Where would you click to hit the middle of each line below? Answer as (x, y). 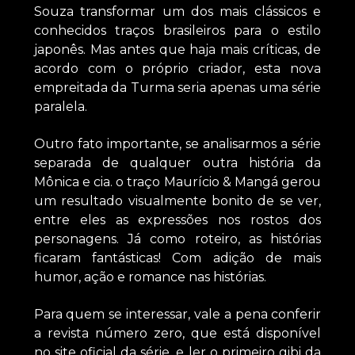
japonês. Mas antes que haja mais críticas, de (177, 49)
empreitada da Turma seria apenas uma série (177, 87)
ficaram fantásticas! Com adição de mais (177, 258)
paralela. (60, 106)
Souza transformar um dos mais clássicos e (177, 11)
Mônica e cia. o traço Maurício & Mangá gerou (177, 181)
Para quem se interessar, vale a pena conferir (177, 314)
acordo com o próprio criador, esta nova (177, 68)
